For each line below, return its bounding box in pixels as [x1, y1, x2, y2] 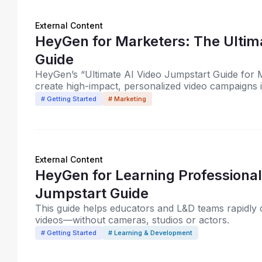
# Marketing [108, 95, 146, 103]
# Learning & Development [108, 229, 192, 237]
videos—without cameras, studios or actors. [35, 214, 229, 226]
